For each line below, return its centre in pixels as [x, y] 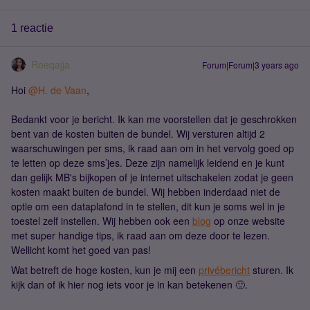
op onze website [248, 221]
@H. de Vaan [57, 90]
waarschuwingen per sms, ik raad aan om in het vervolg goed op [153, 148]
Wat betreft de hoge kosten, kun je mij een [105, 270]
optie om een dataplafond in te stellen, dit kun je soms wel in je [148, 206]
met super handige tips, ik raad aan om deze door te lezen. [140, 235]
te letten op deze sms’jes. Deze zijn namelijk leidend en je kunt [148, 163]
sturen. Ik [272, 270]
